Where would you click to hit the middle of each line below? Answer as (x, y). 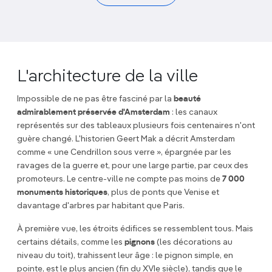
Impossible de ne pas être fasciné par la (94, 99)
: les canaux (194, 113)
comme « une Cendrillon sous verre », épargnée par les (124, 153)
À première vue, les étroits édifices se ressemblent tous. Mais (135, 229)
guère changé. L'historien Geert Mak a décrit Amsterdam (126, 139)
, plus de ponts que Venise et (163, 193)
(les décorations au (195, 243)
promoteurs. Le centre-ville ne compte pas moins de (120, 179)
